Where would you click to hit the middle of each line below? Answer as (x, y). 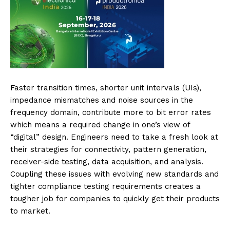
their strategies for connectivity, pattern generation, (108, 149)
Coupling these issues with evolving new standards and (114, 174)
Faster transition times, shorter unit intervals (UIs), (106, 88)
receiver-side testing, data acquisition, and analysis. (107, 161)
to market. (30, 211)
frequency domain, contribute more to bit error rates (111, 112)
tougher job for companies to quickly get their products (115, 198)
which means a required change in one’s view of (100, 124)
